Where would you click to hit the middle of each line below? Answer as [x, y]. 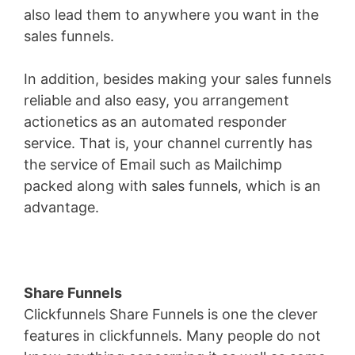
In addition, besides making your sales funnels [177, 79]
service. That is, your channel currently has [168, 143]
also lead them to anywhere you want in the [171, 15]
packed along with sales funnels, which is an [172, 186]
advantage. [61, 208]
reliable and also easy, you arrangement [157, 101]
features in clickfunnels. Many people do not [172, 336]
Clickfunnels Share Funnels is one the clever [171, 315]
